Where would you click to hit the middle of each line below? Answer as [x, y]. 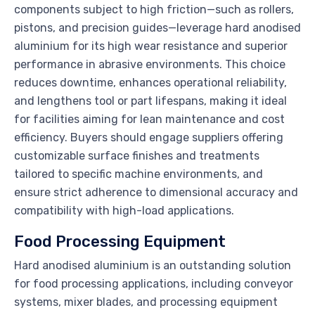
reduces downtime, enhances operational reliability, [150, 83]
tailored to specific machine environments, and [139, 174]
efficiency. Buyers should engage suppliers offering [149, 138]
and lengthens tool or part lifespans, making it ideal [150, 101]
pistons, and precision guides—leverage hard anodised [157, 28]
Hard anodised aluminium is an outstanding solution [153, 266]
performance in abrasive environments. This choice [150, 65]
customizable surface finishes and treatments [137, 156]
